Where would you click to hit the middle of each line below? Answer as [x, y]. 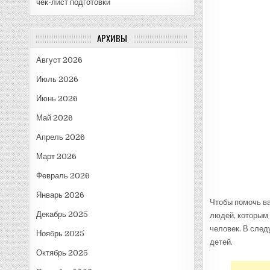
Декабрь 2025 [62, 214]
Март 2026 [57, 156]
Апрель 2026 [61, 137]
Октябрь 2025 [62, 253]
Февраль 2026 [63, 175]
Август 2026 [60, 60]
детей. [221, 242]
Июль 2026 [58, 79]
